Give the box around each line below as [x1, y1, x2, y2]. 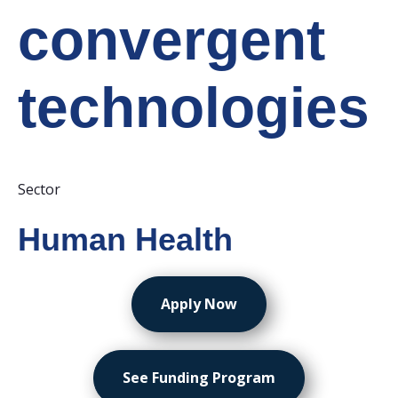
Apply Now [161, 294, 237, 314]
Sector [18, 179, 60, 199]
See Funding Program [123, 368, 275, 387]
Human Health [18, 221, 233, 258]
